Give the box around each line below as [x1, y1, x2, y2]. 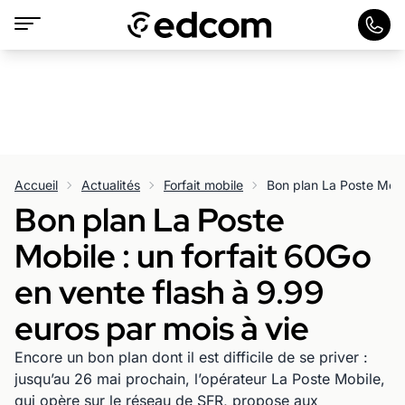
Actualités [81, 177, 140, 193]
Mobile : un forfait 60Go [14, 234, 372, 278]
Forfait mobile [164, 177, 243, 193]
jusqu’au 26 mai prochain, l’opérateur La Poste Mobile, [14, 370, 385, 388]
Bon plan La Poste [14, 198, 285, 241]
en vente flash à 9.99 [14, 270, 325, 314]
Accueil [14, 177, 58, 193]
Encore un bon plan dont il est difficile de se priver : [14, 348, 368, 366]
